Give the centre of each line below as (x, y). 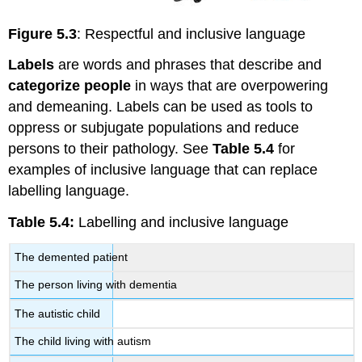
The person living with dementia (96, 285)
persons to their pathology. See (111, 149)
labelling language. (69, 191)
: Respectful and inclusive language (192, 34)
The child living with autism (83, 341)
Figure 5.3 (43, 34)
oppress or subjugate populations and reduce (154, 128)
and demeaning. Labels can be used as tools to (161, 107)
